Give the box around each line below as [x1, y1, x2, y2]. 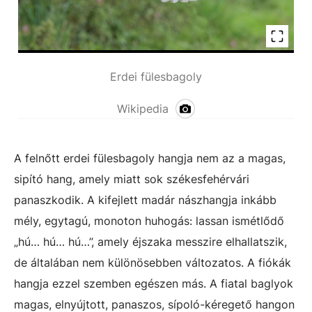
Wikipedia [117, 102, 169, 116]
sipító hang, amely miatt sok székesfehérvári [14, 172, 249, 187]
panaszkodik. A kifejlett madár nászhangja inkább [14, 193, 276, 208]
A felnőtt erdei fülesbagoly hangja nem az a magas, [14, 151, 286, 166]
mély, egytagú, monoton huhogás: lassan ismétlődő [14, 214, 284, 228]
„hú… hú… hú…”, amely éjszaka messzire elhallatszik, [14, 235, 287, 249]
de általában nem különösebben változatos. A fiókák [14, 256, 291, 270]
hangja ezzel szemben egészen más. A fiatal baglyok [14, 276, 293, 291]
